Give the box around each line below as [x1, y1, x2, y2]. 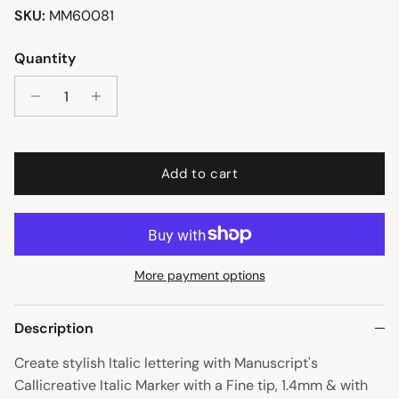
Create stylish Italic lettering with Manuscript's [14, 354, 318, 373]
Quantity [14, 49, 76, 69]
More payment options [134, 267, 265, 284]
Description [14, 319, 94, 338]
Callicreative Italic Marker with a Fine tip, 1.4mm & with [14, 376, 368, 395]
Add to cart [160, 164, 239, 183]
